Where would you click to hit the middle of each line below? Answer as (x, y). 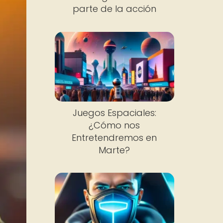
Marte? (114, 150)
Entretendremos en (114, 137)
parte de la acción (114, 9)
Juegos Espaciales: (114, 112)
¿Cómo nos (114, 125)
